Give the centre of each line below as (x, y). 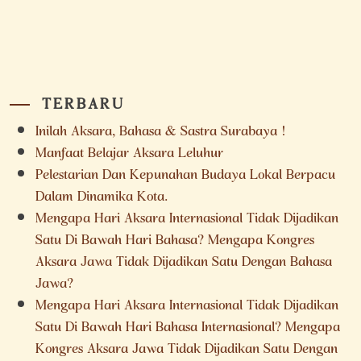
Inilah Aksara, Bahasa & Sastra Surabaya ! (161, 133)
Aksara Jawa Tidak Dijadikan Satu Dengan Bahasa (184, 263)
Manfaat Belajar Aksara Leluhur (129, 155)
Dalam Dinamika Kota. (102, 198)
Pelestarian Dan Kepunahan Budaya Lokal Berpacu (185, 176)
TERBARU (83, 106)
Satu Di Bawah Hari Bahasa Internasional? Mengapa (188, 329)
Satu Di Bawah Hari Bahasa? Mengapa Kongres (175, 242)
